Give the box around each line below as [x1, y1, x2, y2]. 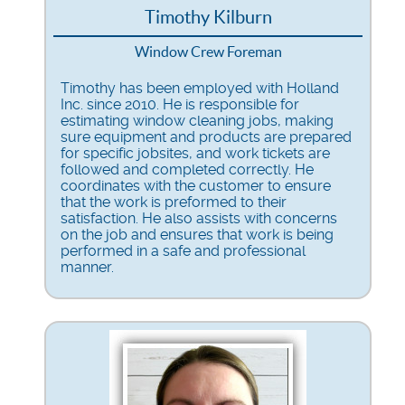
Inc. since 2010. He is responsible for [61, 95, 299, 113]
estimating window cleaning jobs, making [61, 111, 334, 129]
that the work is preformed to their [61, 193, 287, 211]
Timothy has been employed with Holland [61, 79, 339, 97]
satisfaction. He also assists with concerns [61, 209, 337, 227]
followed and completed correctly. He [61, 160, 314, 178]
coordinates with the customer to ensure [61, 176, 331, 194]
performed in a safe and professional [61, 241, 306, 259]
